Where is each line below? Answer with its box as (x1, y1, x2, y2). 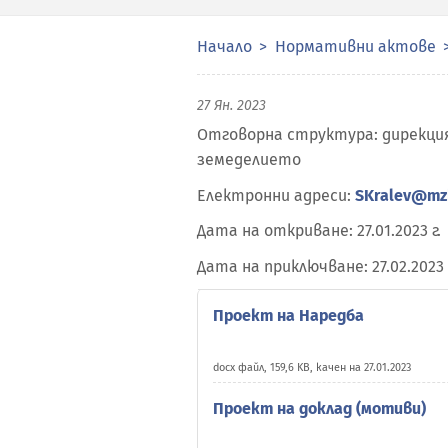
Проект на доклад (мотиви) (213, 399, 426, 418)
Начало (197, 37, 252, 56)
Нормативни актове (275, 37, 436, 56)
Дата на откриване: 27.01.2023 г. (197, 221, 441, 240)
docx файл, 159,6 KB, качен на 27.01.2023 (213, 361, 411, 374)
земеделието (197, 150, 301, 169)
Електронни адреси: (197, 185, 355, 205)
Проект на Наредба (213, 306, 364, 325)
